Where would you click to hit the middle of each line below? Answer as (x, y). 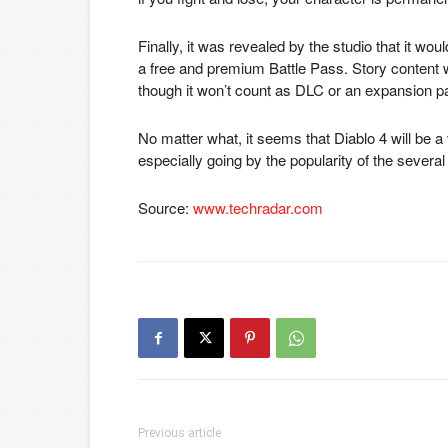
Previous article (179, 433)
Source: (165, 208)
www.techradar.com (258, 208)
